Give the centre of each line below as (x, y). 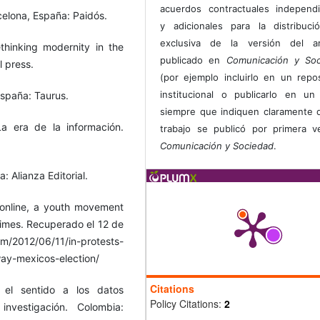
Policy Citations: (187, 304)
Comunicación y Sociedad (217, 146)
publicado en (193, 60)
